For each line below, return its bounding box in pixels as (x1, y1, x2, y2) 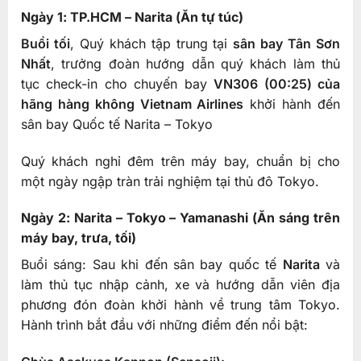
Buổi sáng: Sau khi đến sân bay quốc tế (20, 256, 283, 273)
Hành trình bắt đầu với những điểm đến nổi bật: (20, 317, 308, 334)
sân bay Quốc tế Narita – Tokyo (20, 115, 213, 132)
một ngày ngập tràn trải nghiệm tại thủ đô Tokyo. (20, 172, 319, 189)
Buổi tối (20, 35, 70, 52)
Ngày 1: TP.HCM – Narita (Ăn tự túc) (20, 8, 243, 25)
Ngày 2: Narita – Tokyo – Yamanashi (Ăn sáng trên (20, 210, 341, 226)
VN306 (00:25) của (214, 75, 341, 92)
